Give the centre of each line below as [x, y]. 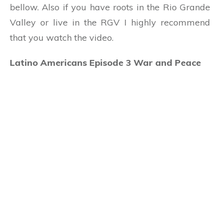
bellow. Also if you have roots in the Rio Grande [110, 7]
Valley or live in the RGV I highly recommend [110, 22]
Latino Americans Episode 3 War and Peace [105, 62]
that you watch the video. [62, 37]
